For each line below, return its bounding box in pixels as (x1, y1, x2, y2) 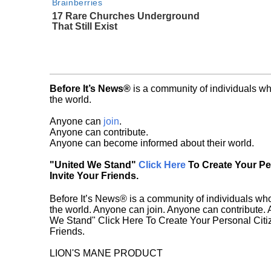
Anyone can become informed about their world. (50, 137, 254, 148)
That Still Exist (51, 21, 117, 31)
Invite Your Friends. (50, 170, 139, 181)
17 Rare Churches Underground (51, 10, 200, 21)
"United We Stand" (50, 159, 139, 170)
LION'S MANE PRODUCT (50, 247, 163, 258)
